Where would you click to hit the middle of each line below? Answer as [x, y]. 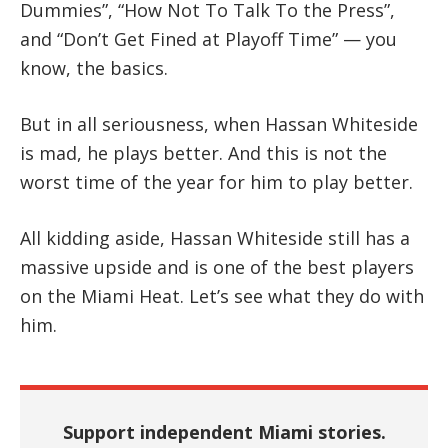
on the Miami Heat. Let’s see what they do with [222, 295]
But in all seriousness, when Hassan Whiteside [219, 123]
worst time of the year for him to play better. [216, 181]
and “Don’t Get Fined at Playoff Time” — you [208, 38]
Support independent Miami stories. [224, 431]
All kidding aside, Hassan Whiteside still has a [215, 237]
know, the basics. [94, 67]
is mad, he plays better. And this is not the [203, 152]
